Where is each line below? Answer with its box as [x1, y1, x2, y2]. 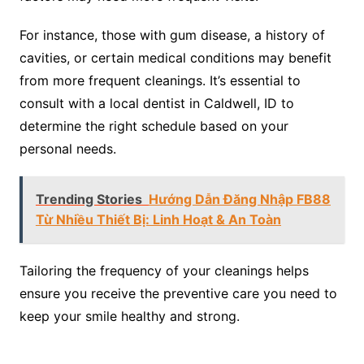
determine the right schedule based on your [19, 118, 288, 135]
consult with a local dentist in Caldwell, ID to [19, 95, 294, 112]
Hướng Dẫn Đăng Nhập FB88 [148, 191, 331, 208]
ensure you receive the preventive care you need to [19, 285, 337, 302]
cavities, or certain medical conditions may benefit [19, 50, 331, 67]
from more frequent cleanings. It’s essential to [19, 72, 301, 89]
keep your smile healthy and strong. [19, 308, 240, 325]
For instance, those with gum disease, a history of [19, 27, 325, 44]
